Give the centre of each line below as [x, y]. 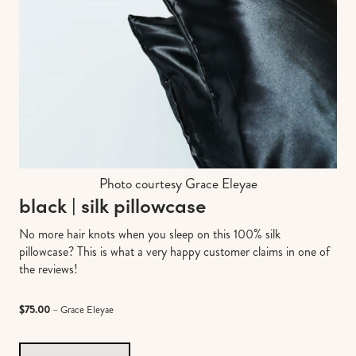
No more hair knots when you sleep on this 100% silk [150, 234]
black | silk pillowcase [112, 204]
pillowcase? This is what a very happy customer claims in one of [174, 251]
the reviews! [48, 269]
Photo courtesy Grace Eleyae [178, 184]
